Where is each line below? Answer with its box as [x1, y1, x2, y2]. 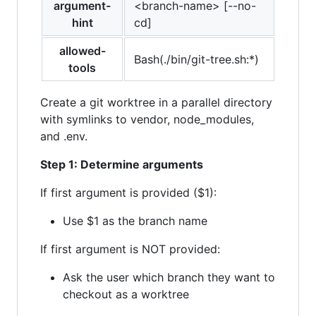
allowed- [59, 44, 106, 59]
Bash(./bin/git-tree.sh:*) [134, 52, 259, 67]
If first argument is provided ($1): [40, 186, 217, 200]
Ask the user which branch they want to [63, 270, 275, 285]
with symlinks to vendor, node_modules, [40, 112, 254, 127]
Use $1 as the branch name [63, 214, 207, 229]
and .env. [40, 129, 87, 144]
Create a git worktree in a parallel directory [40, 95, 272, 110]
